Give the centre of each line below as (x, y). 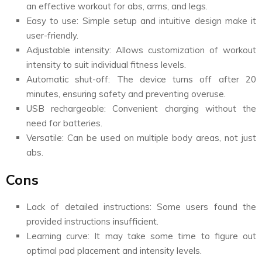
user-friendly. (52, 35)
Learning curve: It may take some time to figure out (141, 236)
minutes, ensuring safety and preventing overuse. (126, 94)
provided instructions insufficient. (92, 221)
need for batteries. (64, 123)
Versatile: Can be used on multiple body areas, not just (141, 137)
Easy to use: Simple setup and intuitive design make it (141, 20)
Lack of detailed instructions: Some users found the (141, 206)
